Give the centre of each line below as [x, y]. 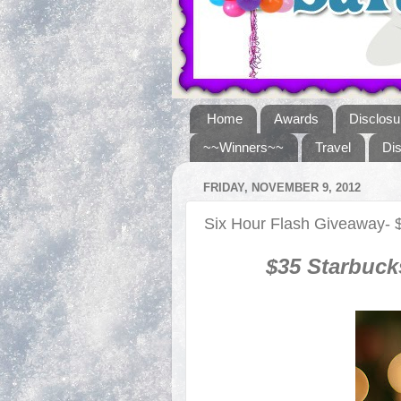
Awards [296, 119]
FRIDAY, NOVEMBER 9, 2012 [282, 188]
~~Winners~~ [243, 148]
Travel [333, 148]
